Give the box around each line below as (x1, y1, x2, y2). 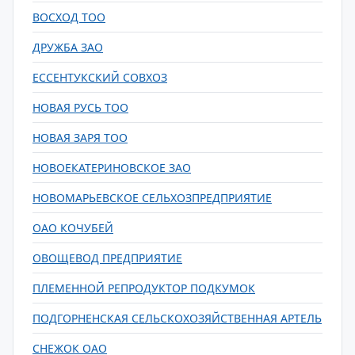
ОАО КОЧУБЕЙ (32, 220, 113, 235)
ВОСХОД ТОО (32, 10, 105, 25)
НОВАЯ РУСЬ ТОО (32, 100, 128, 115)
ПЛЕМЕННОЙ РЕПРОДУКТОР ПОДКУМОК (32, 281, 255, 296)
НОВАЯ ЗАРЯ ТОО (32, 130, 128, 145)
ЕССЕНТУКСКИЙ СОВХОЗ (32, 70, 167, 85)
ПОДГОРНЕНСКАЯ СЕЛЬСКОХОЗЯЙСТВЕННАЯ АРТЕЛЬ (32, 311, 322, 326)
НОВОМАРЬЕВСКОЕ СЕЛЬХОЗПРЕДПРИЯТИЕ (32, 190, 272, 205)
